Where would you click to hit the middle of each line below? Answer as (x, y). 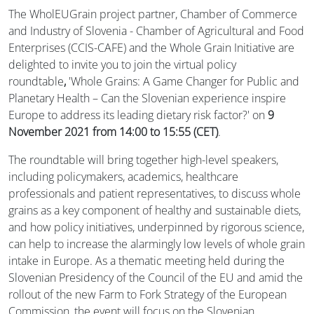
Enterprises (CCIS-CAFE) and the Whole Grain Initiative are (151, 47)
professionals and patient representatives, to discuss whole (155, 193)
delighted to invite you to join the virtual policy (122, 64)
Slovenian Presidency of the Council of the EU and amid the (156, 277)
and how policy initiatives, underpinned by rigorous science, (156, 227)
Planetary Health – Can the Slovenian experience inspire (147, 98)
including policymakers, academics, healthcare (123, 176)
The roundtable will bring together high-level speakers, (143, 159)
